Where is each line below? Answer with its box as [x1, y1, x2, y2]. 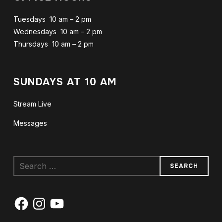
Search [12, 158, 36, 166]
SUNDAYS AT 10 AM [13, 76, 117, 88]
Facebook [12, 194, 47, 203]
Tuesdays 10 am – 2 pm [13, 15, 91, 23]
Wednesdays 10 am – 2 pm [13, 27, 102, 36]
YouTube [48, 194, 78, 203]
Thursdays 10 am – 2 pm [13, 40, 94, 48]
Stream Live [13, 100, 52, 108]
